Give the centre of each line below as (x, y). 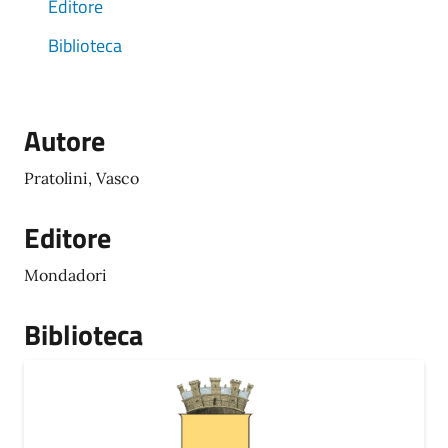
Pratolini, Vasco (81, 178)
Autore (64, 140)
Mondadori (65, 275)
